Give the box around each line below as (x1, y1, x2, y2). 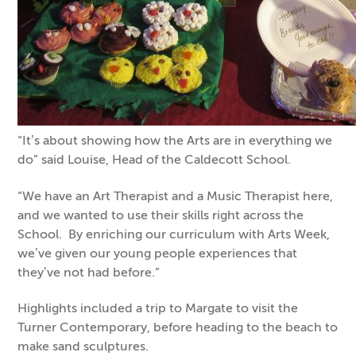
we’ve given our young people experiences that (17, 245, 298, 261)
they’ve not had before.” (17, 264, 161, 280)
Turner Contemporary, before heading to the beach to (17, 319, 339, 335)
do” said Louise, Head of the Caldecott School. (17, 152, 292, 168)
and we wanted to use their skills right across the (17, 207, 304, 222)
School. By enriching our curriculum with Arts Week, (17, 226, 331, 242)
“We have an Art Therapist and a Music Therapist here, (17, 188, 334, 203)
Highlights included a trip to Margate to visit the (17, 300, 299, 316)
